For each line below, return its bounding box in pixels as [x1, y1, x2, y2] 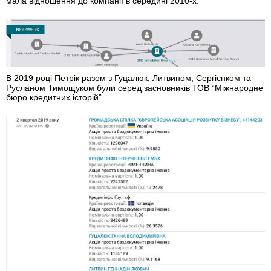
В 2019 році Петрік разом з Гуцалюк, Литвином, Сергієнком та [6, 73, 251, 83]
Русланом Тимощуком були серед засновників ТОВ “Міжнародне [6, 83, 263, 93]
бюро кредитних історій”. [6, 93, 104, 103]
